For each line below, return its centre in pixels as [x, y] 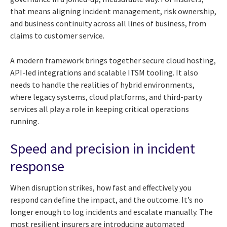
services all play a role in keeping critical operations [100, 109]
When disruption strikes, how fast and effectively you [101, 187]
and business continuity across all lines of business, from [108, 24]
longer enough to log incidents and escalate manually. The [111, 212]
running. [25, 121]
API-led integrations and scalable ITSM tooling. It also [104, 73]
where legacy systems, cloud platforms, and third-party [106, 97]
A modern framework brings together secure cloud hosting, [113, 61]
